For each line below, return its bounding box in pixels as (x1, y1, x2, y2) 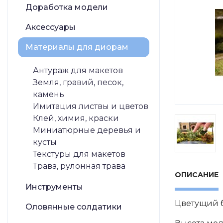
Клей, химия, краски (33, 113, 119, 123)
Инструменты (25, 182, 83, 192)
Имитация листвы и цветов (33, 102, 148, 111)
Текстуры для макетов (33, 149, 125, 159)
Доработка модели (25, 2, 108, 12)
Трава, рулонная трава (33, 161, 125, 171)
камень (33, 90, 64, 99)
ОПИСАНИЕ (175, 170, 219, 179)
